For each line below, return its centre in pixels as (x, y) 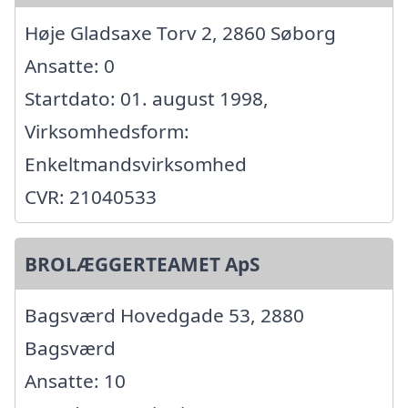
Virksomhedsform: (107, 132)
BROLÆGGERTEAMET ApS (142, 265)
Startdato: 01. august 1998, (147, 99)
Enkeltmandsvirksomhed (136, 164)
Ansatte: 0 (70, 66)
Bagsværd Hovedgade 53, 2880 (164, 316)
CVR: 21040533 (91, 197)
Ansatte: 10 (75, 381)
